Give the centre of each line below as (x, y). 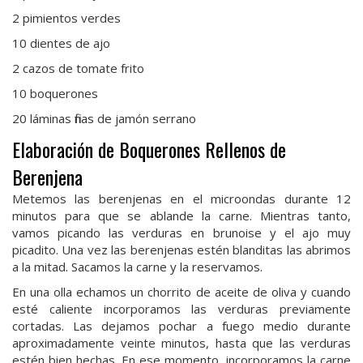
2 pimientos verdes (66, 17)
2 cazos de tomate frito (78, 68)
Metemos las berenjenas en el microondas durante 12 (181, 198)
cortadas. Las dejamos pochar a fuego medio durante (181, 325)
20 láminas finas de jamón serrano (104, 118)
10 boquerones (55, 93)
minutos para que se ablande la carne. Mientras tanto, (181, 215)
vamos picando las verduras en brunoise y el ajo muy (181, 232)
